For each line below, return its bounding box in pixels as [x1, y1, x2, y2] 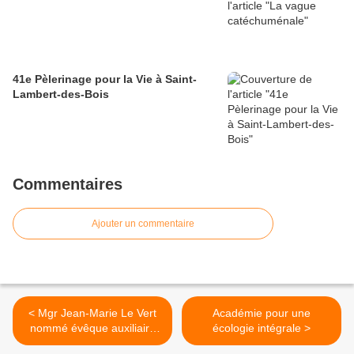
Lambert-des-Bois [13, 88, 109, 101]
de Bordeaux [60, 337, 125, 350]
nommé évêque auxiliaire [29, 322, 156, 335]
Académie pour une [213, 307, 311, 320]
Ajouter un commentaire [92, 218, 194, 230]
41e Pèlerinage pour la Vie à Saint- [13, 73, 197, 86]
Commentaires [13, 175, 122, 194]
